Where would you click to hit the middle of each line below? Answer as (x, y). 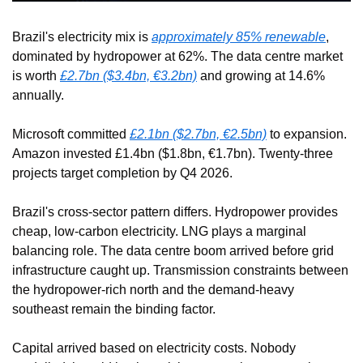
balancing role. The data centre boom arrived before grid (173, 251)
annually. (38, 96)
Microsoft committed (71, 135)
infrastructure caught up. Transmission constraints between (180, 271)
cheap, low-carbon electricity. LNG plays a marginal (159, 232)
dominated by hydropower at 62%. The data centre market (177, 57)
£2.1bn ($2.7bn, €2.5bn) (198, 135)
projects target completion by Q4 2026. (122, 173)
